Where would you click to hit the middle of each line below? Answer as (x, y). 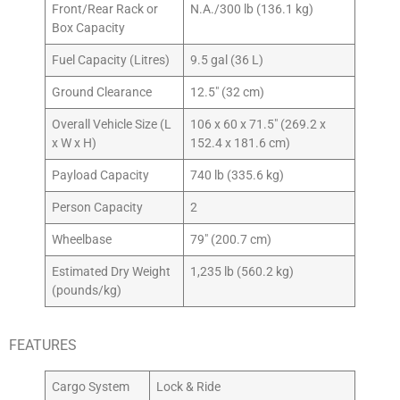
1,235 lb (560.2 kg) (242, 272)
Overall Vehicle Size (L (112, 125)
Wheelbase (82, 240)
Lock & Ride (189, 387)
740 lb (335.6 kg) (237, 176)
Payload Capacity (101, 176)
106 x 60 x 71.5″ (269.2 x (258, 125)
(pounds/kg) (87, 291)
